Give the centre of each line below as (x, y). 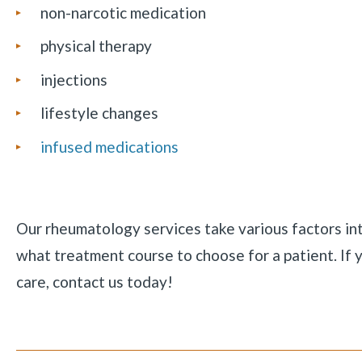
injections (74, 79)
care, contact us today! (94, 281)
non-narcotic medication (123, 12)
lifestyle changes (99, 113)
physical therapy (96, 46)
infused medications (109, 146)
